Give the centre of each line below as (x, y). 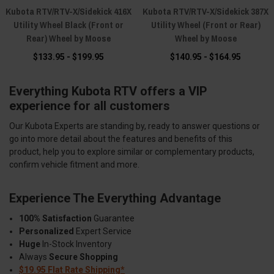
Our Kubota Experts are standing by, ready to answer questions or (135, 126)
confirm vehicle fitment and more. (74, 165)
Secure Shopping (84, 257)
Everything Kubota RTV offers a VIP (108, 91)
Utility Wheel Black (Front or (68, 25)
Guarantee (113, 219)
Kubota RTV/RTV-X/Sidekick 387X (206, 12)
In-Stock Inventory (76, 244)
